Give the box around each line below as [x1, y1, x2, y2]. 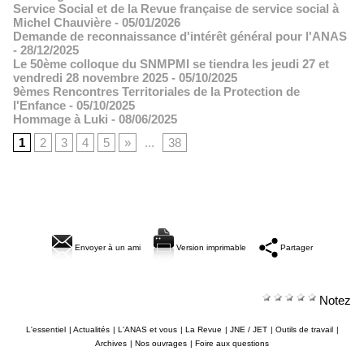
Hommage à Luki [13, 112, 108, 126]
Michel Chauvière [13, 15, 111, 29]
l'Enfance [13, 98, 66, 112]
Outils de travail [275, 325, 333, 334]
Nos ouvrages [135, 339, 187, 348]
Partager [277, 242, 313, 252]
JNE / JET [229, 325, 267, 334]
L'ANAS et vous [117, 325, 177, 334]
